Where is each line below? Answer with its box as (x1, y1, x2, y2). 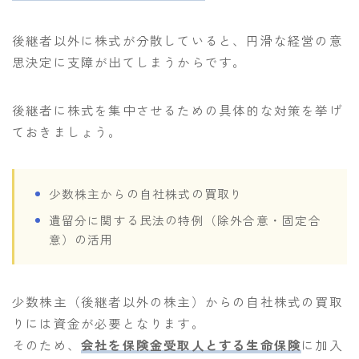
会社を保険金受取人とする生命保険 (81, 335, 302, 353)
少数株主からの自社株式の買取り (48, 184, 244, 202)
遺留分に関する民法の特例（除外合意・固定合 (48, 211, 321, 228)
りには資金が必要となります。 (12, 313, 205, 332)
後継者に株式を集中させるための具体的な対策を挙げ (12, 100, 343, 119)
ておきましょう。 (12, 122, 123, 140)
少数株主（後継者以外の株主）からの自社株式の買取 (12, 292, 343, 310)
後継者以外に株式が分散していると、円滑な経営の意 (12, 30, 343, 49)
